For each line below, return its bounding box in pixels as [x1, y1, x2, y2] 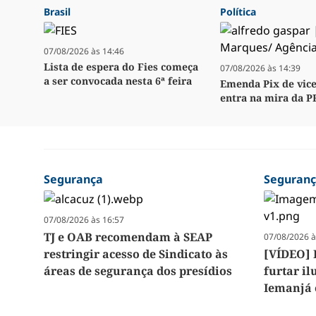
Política [220, 5, 256, 19]
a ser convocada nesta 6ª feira [44, 74, 192, 88]
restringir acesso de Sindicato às [44, 246, 228, 262]
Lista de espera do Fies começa [44, 60, 198, 74]
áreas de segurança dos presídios [44, 263, 232, 279]
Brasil [44, 5, 71, 19]
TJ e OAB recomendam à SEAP [44, 229, 212, 245]
